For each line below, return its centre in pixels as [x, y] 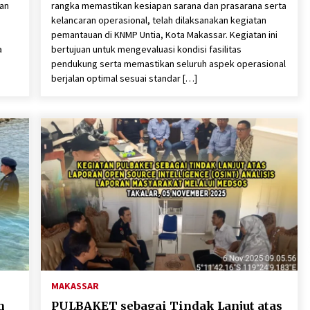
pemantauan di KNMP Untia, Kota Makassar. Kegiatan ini [164, 35]
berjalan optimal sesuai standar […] [124, 78]
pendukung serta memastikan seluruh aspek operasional [168, 64]
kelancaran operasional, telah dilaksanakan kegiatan [158, 20]
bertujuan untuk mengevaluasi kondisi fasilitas [146, 49]
